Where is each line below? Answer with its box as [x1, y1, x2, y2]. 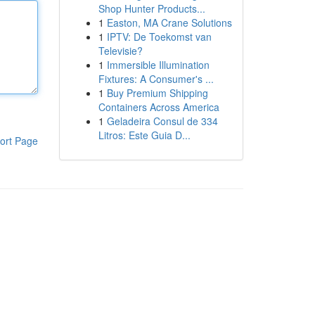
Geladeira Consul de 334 [106, 114, 218, 128]
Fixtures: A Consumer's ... [98, 72, 214, 86]
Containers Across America [98, 100, 219, 114]
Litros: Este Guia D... [98, 128, 191, 142]
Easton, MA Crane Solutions [106, 15, 232, 30]
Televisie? [98, 44, 143, 58]
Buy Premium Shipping [106, 86, 208, 100]
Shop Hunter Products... [98, 1, 205, 15]
